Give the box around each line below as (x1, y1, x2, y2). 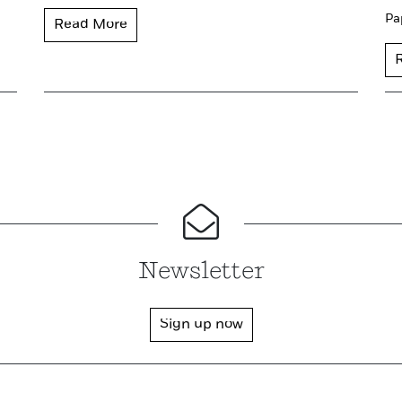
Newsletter (137, 260, 265, 284)
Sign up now (159, 318, 243, 332)
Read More (54, 18, 127, 33)
